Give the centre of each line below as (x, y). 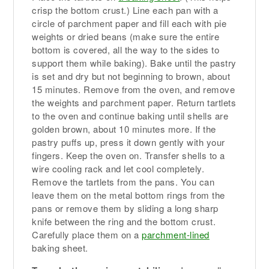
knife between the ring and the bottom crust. (124, 222)
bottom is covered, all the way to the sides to (126, 50)
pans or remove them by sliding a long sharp (125, 208)
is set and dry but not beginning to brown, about (131, 76)
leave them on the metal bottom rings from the (128, 195)
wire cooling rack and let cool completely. (118, 169)
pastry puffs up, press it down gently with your (128, 142)
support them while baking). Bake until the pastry (134, 63)
